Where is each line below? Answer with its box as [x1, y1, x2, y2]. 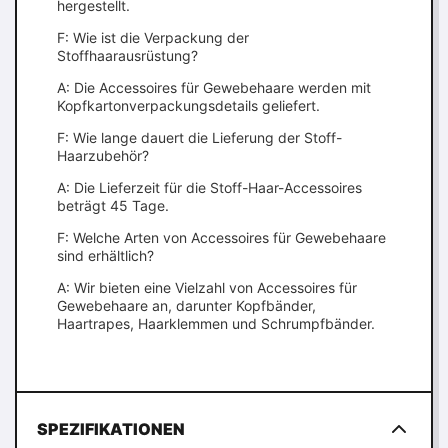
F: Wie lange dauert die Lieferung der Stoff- [57, 129, 342, 146]
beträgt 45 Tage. [57, 197, 169, 214]
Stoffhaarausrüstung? [57, 47, 198, 64]
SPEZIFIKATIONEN [37, 419, 185, 439]
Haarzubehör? [57, 147, 149, 164]
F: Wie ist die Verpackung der [57, 29, 249, 46]
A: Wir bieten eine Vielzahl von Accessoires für [57, 279, 357, 296]
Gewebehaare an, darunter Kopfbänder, [57, 297, 316, 314]
